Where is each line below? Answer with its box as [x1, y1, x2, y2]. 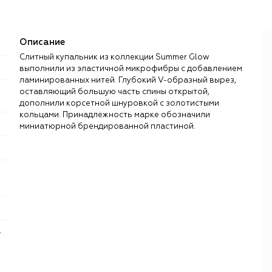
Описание [19, 37, 65, 47]
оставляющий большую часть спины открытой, [19, 87, 209, 96]
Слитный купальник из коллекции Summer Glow [19, 53, 209, 61]
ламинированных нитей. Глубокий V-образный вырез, [19, 76, 236, 84]
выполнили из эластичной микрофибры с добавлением [19, 64, 242, 73]
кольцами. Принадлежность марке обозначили [19, 110, 210, 119]
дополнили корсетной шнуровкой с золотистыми [19, 99, 219, 107]
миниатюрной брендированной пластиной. [19, 122, 195, 131]
